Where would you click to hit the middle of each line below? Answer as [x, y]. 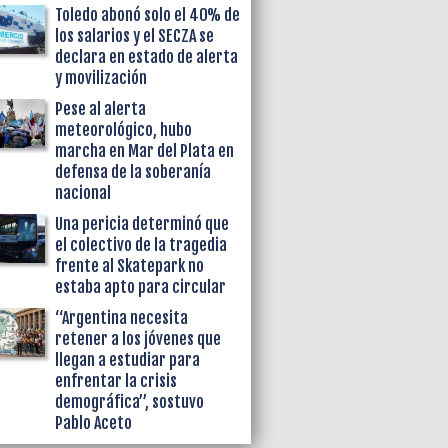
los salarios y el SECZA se [135, 35]
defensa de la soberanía [133, 171]
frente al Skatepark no [130, 265]
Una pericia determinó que [142, 223]
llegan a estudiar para [128, 359]
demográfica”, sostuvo [130, 401]
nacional [83, 192]
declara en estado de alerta [147, 56]
